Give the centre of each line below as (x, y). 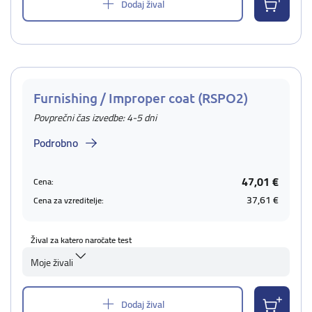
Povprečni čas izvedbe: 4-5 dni (95, 118)
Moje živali (52, 263)
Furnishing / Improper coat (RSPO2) (141, 98)
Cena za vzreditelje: (69, 200)
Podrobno (56, 143)
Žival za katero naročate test (81, 240)
